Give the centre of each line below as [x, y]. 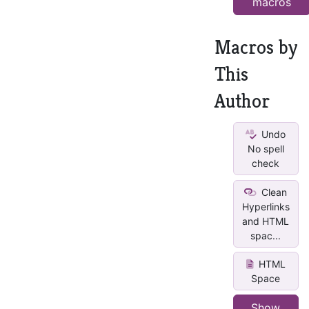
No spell [266, 149]
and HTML [266, 221]
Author [242, 101]
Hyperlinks [266, 206]
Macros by [256, 47]
